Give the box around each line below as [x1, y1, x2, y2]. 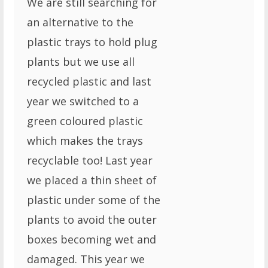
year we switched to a [26, 94, 139, 109]
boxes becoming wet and [26, 232, 156, 247]
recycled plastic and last [26, 74, 151, 89]
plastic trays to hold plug [26, 35, 157, 50]
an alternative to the [26, 15, 133, 30]
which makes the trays [26, 133, 143, 148]
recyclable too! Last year [26, 153, 153, 168]
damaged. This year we [26, 252, 145, 267]
